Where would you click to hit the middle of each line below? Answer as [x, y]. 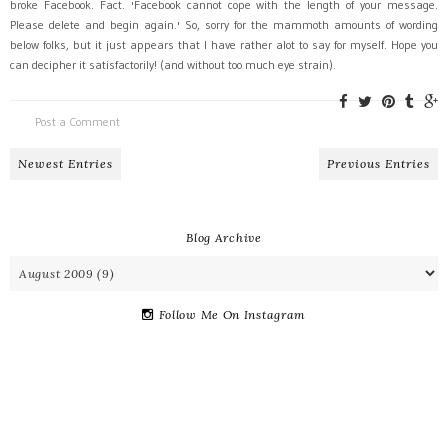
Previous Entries [378, 163]
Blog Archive [224, 237]
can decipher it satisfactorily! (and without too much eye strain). [173, 64]
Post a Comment [77, 121]
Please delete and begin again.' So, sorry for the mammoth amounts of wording [224, 24]
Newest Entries [65, 163]
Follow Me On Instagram [232, 314]
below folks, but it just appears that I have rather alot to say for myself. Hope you [224, 44]
